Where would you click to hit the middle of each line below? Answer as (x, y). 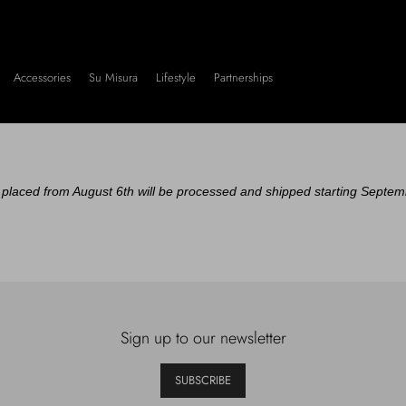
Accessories (42, 77)
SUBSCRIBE (203, 380)
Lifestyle (176, 77)
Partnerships (243, 77)
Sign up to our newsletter (203, 338)
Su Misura (113, 77)
